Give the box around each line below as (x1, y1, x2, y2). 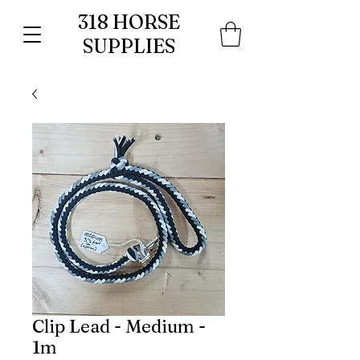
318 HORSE (77, 10, 180, 34)
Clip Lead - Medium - (32, 314, 206, 337)
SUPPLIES (82, 35, 175, 58)
